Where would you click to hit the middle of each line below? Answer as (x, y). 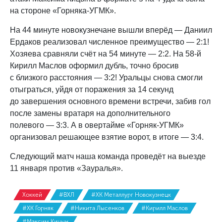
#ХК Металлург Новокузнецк (131, 195)
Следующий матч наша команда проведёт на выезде (108, 156)
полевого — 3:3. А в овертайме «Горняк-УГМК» (97, 125)
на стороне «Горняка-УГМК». (63, 11)
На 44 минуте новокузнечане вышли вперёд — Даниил (111, 30)
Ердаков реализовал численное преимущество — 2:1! (110, 42)
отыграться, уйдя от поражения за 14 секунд (92, 89)
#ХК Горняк (38, 208)
